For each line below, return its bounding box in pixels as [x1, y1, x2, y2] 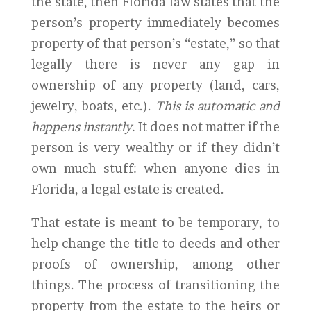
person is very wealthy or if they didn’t [31, 140, 280, 155]
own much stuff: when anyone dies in [31, 161, 280, 176]
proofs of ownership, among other [31, 257, 280, 271]
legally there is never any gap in [31, 57, 280, 72]
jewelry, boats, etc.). [31, 99, 155, 113]
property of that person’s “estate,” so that [31, 36, 280, 51]
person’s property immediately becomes [31, 15, 280, 30]
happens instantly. [31, 119, 135, 134]
